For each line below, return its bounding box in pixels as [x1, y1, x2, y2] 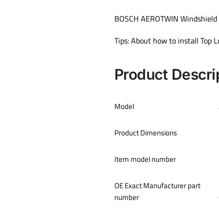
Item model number [114, 153, 176, 165]
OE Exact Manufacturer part [114, 180, 200, 192]
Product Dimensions [114, 127, 177, 139]
